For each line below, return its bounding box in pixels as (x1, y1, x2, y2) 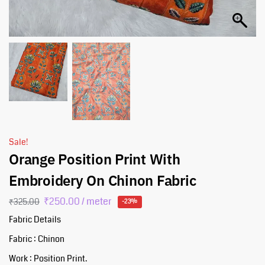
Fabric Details (9, 213, 61, 225)
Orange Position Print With (9, 150, 180, 169)
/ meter (80, 194, 112, 208)
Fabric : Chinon (9, 232, 64, 245)
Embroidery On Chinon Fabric (9, 171, 196, 190)
